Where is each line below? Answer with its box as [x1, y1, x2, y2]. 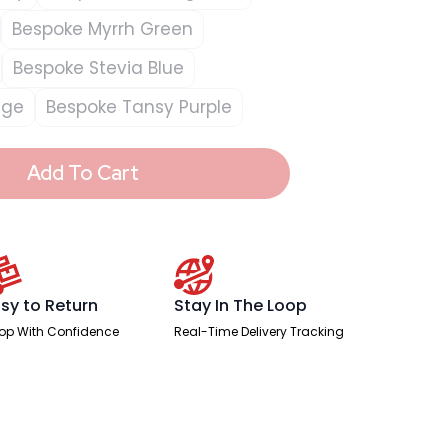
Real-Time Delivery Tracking [174, 322, 345, 340]
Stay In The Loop [174, 293, 308, 317]
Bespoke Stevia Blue [13, 55, 184, 80]
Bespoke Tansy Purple [46, 94, 232, 119]
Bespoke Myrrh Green [12, 16, 193, 41]
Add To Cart [26, 160, 139, 187]
